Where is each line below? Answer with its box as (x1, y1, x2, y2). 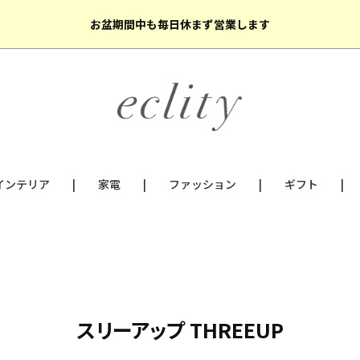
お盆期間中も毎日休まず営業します (90, 16, 270, 32)
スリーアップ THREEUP (76, 314, 284, 344)
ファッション (168, 176, 236, 192)
